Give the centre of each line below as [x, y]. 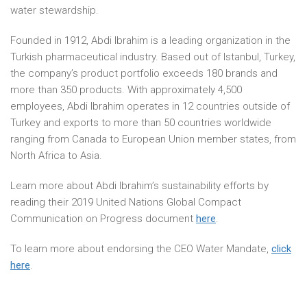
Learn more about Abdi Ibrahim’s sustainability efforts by [139, 186]
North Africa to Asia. [56, 156]
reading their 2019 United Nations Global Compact [126, 202]
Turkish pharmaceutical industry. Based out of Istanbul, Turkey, [153, 57]
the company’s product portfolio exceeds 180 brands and [144, 73]
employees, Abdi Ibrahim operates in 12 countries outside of [150, 106]
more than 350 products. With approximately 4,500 [126, 90]
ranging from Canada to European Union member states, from [153, 139]
